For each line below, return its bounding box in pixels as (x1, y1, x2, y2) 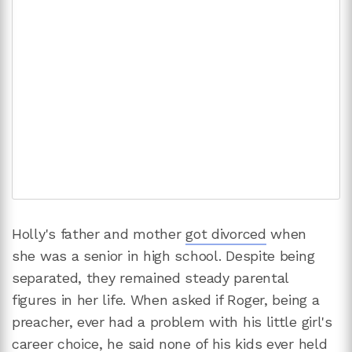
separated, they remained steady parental (12, 269, 289, 286)
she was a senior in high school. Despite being (12, 247, 315, 264)
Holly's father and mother (12, 225, 186, 242)
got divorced (185, 225, 266, 242)
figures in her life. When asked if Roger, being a (12, 291, 320, 308)
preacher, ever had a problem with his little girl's (12, 313, 332, 330)
